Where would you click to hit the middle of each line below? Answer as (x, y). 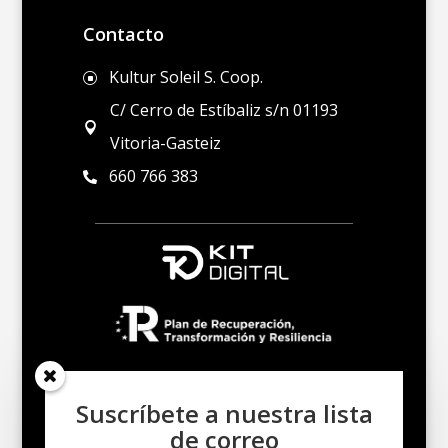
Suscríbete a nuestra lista (224, 413)
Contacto (123, 34)
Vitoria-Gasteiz (166, 143)
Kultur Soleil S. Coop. (185, 77)
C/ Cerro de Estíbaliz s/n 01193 (224, 110)
